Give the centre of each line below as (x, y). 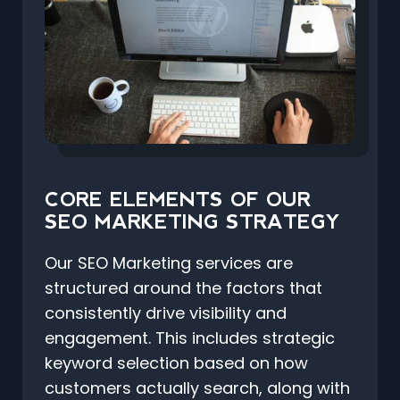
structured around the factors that (183, 288)
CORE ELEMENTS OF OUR (178, 200)
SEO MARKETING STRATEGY (192, 222)
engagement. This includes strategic (190, 338)
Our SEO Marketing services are (169, 263)
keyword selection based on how (176, 363)
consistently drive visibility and (166, 313)
